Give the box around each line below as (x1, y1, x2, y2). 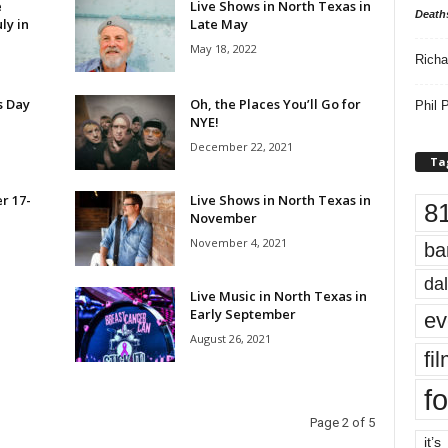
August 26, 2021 (189, 331, 271, 346)
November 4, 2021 (189, 235, 287, 250)
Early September (189, 305, 296, 323)
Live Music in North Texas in (189, 287, 367, 305)
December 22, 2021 (189, 139, 293, 154)
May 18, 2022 (189, 41, 257, 56)
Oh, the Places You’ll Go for (189, 95, 361, 113)
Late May (189, 15, 248, 33)
